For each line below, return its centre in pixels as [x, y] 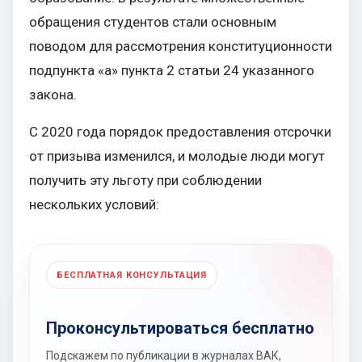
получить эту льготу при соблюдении [145, 181]
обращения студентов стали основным [153, 22]
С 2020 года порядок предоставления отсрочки [180, 132]
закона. [53, 95]
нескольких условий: [94, 205]
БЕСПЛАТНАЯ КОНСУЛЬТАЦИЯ [132, 276]
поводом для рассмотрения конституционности [181, 46]
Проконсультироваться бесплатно [180, 328]
